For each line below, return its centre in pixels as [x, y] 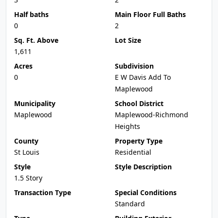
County [26, 141]
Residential [133, 152]
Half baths [31, 14]
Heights [127, 126]
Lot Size [128, 40]
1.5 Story [28, 178]
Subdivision [134, 66]
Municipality [35, 103]
